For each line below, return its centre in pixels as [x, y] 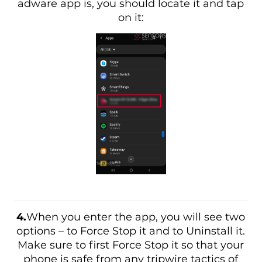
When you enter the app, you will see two [136, 217]
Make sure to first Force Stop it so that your [131, 245]
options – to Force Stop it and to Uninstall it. [131, 231]
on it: [131, 17]
